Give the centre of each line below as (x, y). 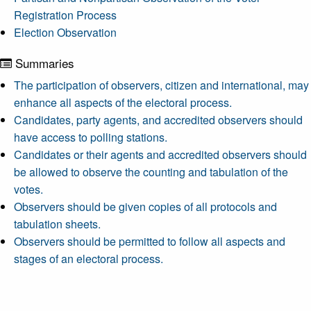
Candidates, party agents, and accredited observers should (158, 120)
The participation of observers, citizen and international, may (161, 85)
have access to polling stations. (91, 137)
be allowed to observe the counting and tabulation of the (151, 172)
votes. (28, 189)
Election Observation (65, 32)
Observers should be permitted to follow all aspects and (150, 241)
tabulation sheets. (57, 224)
